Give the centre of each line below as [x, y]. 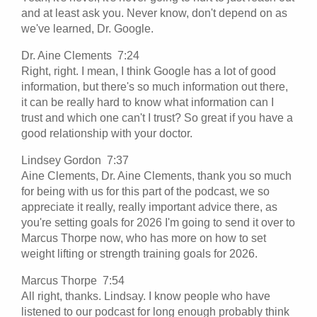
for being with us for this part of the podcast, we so [145, 191]
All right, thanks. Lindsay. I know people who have [146, 296]
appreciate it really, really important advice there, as [149, 207]
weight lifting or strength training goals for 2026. [141, 253]
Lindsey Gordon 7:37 [78, 160]
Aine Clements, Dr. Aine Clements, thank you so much [156, 175]
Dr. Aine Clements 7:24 [83, 55]
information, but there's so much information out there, [155, 86]
